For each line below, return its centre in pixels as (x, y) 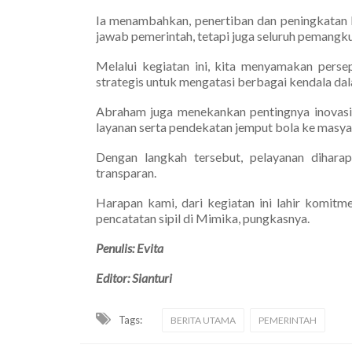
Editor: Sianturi (134, 277)
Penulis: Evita (130, 247)
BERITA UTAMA (203, 320)
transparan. (126, 172)
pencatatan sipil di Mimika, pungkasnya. (203, 218)
